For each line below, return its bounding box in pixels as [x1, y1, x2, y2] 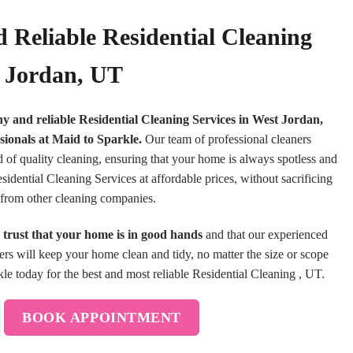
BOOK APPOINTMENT [22, 310, 181, 326]
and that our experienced [203, 227, 328, 241]
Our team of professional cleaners [142, 132, 311, 146]
